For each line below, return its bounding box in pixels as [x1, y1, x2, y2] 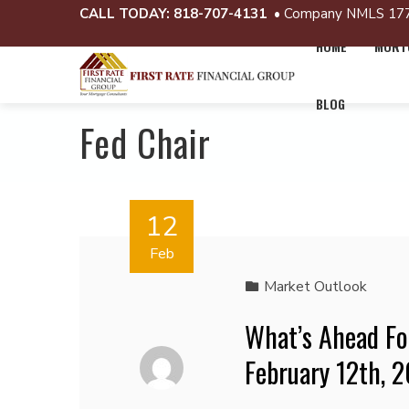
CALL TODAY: [79, 5, 170, 23]
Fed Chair [79, 115, 211, 170]
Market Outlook [263, 277, 367, 297]
